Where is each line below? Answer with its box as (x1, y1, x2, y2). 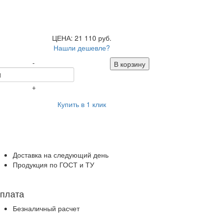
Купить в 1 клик (57, 99, 106, 110)
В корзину (113, 59, 145, 69)
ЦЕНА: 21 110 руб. (52, 33, 111, 43)
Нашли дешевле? (53, 43, 110, 53)
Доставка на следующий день (13, 149, 109, 160)
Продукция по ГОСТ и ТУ (13, 159, 94, 169)
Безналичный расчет (13, 203, 80, 213)
